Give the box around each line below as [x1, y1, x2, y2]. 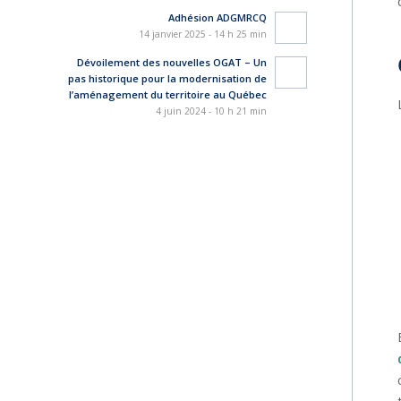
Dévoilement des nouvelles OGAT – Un [76, 55, 267, 69]
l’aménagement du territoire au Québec [68, 88, 267, 101]
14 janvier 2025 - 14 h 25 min [138, 28, 267, 40]
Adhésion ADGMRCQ [167, 11, 267, 24]
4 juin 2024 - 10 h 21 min [155, 105, 267, 117]
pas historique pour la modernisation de [67, 72, 267, 85]
